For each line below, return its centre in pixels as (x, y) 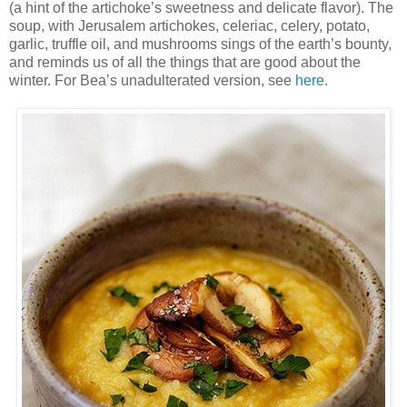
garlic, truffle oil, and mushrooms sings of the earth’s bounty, (200, 44)
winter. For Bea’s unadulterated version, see (152, 80)
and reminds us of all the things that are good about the (185, 62)
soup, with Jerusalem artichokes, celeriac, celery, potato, (189, 25)
